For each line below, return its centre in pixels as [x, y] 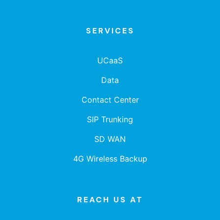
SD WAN [110, 139]
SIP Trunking [110, 120]
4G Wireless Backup [110, 159]
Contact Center [110, 100]
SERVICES [110, 31]
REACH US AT [110, 200]
